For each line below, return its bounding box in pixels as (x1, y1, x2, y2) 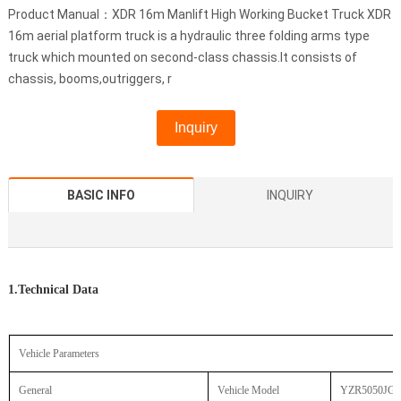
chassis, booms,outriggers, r (7, 72, 172, 87)
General (18, 384, 52, 397)
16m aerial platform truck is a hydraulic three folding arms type (7, 29, 370, 44)
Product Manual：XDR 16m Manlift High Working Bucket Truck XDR (7, 7, 391, 22)
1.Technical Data (7, 283, 98, 297)
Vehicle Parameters (18, 347, 99, 361)
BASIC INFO (67, 188, 136, 203)
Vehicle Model (217, 384, 279, 397)
